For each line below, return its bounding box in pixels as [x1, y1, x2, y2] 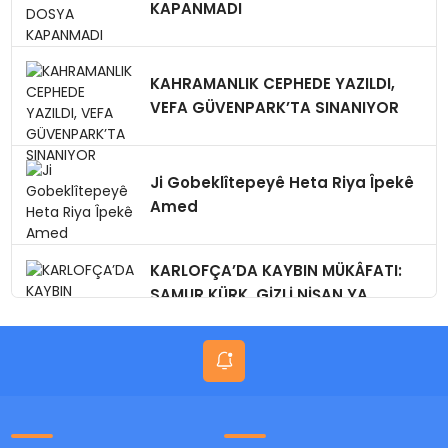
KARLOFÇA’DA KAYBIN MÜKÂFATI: [150, 259, 403, 281]
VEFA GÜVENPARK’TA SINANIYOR [150, 96, 400, 118]
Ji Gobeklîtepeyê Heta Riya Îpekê [150, 171, 415, 193]
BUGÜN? [150, 307, 214, 329]
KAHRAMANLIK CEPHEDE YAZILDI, [150, 72, 396, 94]
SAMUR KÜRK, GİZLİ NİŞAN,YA [150, 283, 369, 305]
